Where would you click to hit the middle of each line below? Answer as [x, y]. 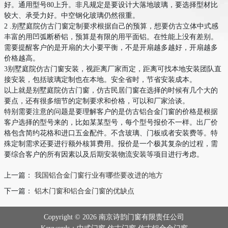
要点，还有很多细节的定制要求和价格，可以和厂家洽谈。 [97, 101]
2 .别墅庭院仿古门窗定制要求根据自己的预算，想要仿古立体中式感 [111, 26]
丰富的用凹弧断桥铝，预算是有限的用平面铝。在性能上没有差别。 [111, 37]
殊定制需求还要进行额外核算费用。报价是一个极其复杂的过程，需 [111, 144]
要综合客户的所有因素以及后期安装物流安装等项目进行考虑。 [104, 154]
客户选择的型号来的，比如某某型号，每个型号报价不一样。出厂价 [111, 122]
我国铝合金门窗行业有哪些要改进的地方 [99, 175]
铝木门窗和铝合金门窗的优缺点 [84, 191]
